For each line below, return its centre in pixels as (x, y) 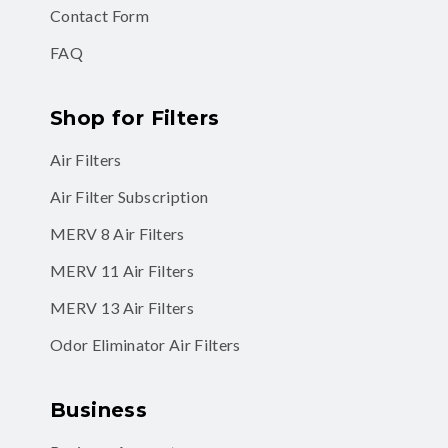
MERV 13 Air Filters (122, 307)
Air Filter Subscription (129, 196)
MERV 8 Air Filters (117, 233)
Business (99, 409)
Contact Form (99, 15)
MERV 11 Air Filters (122, 270)
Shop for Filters (135, 117)
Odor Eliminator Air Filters (145, 344)
